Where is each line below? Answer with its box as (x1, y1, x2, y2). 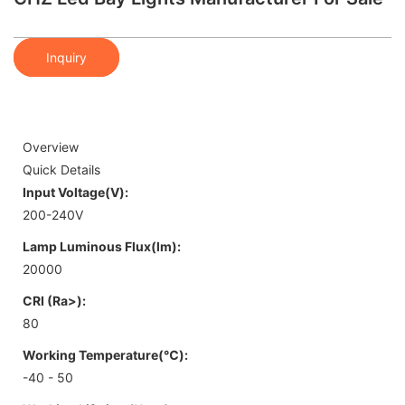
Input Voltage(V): (23, 184, 128, 200)
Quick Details (23, 161, 100, 177)
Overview (23, 138, 79, 155)
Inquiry (46, 49, 87, 65)
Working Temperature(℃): (23, 346, 188, 363)
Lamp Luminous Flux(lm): (23, 238, 181, 254)
